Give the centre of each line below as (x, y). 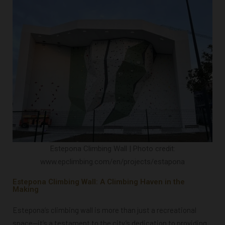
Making (26, 189)
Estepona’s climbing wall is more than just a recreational (104, 210)
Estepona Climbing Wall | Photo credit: (113, 148)
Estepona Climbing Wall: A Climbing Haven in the (99, 182)
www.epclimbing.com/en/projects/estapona (113, 161)
